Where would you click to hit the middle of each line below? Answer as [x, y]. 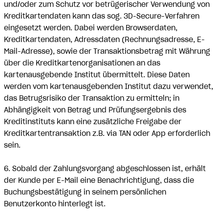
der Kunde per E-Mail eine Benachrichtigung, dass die [99, 180]
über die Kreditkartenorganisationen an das [82, 63]
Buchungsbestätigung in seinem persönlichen [85, 192]
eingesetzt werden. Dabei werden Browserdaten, [91, 28]
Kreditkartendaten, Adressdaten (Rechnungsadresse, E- [104, 40]
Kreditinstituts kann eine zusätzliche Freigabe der [93, 122]
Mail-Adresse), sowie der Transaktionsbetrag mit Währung [107, 51]
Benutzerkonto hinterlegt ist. [55, 204]
